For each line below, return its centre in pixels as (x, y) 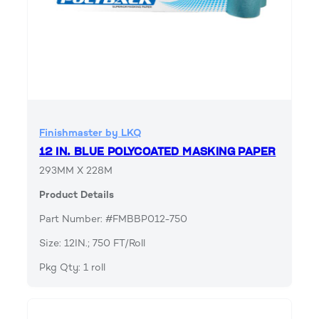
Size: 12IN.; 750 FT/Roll (92, 243)
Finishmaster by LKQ (90, 132)
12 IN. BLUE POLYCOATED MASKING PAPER (158, 151)
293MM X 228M (76, 170)
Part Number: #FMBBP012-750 (113, 219)
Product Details (77, 194)
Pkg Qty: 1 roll (72, 267)
